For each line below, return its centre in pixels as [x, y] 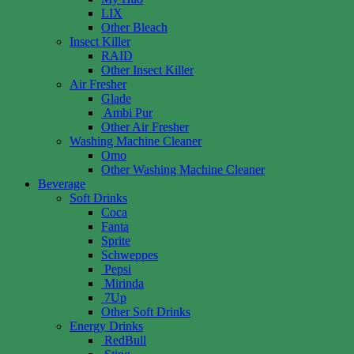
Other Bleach [134, 28]
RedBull [125, 341]
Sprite [116, 241]
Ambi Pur [128, 113]
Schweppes [130, 255]
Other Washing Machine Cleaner [183, 170]
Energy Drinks [106, 326]
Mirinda [124, 284]
